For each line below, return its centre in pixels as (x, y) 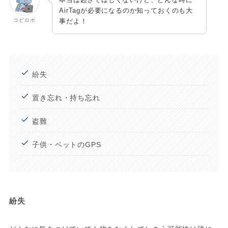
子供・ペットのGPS (67, 144)
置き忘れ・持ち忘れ (66, 97)
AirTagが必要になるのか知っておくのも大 (126, 11)
